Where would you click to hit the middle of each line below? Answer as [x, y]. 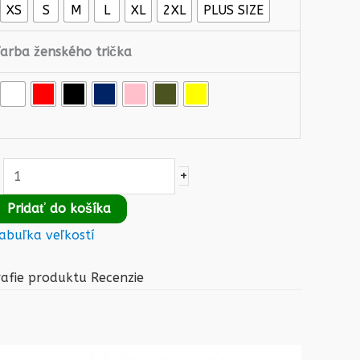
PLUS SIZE [234, 10]
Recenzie [117, 278]
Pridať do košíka [59, 209]
